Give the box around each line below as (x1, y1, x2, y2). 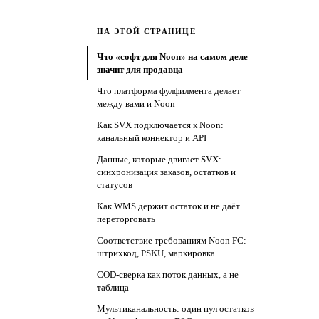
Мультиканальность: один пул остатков (97, 303, 254, 314)
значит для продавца (97, 64, 183, 75)
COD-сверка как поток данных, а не (97, 269, 239, 280)
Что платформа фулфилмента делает (97, 85, 241, 96)
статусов (97, 179, 132, 190)
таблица (97, 282, 129, 293)
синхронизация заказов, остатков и (97, 167, 236, 177)
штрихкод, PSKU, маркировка (97, 248, 215, 258)
